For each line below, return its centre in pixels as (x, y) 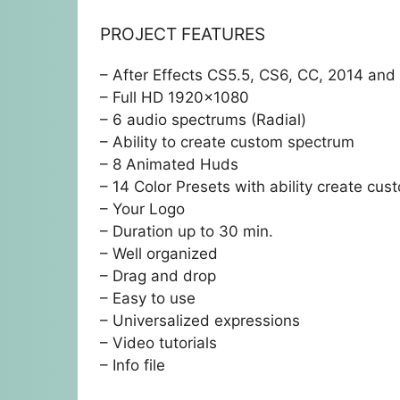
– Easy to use (148, 298)
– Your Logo (142, 208)
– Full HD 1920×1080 (175, 97)
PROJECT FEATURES (183, 33)
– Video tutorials (158, 342)
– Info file (133, 365)
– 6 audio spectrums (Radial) (203, 119)
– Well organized (159, 253)
